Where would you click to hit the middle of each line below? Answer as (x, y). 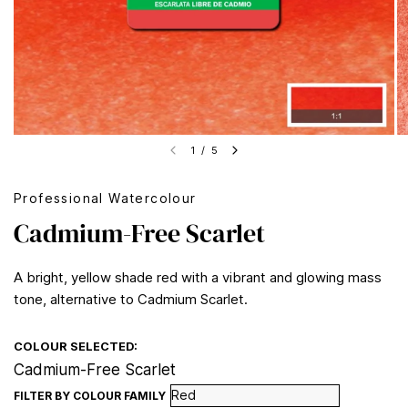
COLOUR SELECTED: (76, 347)
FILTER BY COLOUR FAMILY (90, 396)
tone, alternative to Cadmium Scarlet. (131, 299)
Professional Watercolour (105, 198)
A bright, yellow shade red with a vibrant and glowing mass (198, 277)
